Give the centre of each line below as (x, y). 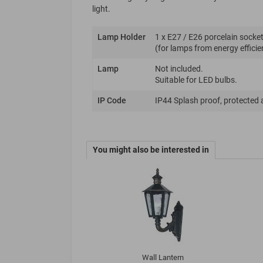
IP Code (112, 101)
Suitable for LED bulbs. (196, 80)
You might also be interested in (151, 150)
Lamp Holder (122, 37)
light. (101, 9)
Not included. (179, 69)
